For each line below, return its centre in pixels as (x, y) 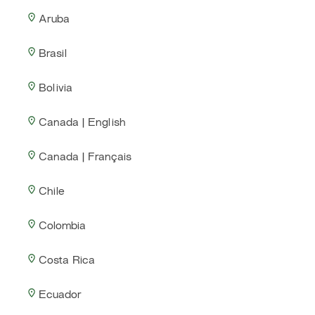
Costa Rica (67, 261)
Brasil (53, 54)
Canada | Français (85, 157)
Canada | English (83, 123)
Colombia (63, 226)
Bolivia (56, 89)
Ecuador (60, 295)
